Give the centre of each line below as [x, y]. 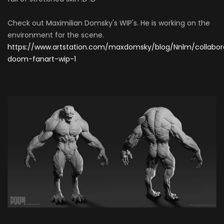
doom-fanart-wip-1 [42, 59]
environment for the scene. [56, 35]
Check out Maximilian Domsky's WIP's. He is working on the [109, 23]
